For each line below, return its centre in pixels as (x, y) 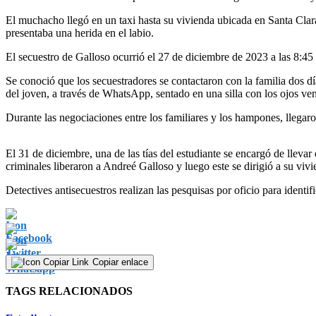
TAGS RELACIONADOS (69, 291)
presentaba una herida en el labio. (80, 32)
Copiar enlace (120, 262)
